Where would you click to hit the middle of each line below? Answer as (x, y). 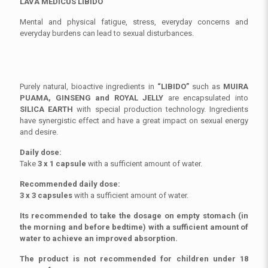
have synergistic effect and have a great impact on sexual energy (134, 121)
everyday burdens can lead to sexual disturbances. (107, 33)
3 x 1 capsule (62, 164)
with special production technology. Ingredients (161, 109)
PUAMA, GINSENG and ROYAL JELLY (92, 98)
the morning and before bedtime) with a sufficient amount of (134, 227)
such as (206, 87)
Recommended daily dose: (70, 184)
